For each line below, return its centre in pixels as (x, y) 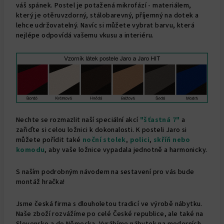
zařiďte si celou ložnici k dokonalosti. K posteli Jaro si (101, 130)
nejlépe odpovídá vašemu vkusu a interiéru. (85, 35)
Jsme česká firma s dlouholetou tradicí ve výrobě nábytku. (109, 204)
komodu (30, 150)
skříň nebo (172, 140)
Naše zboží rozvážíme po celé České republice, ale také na (110, 214)
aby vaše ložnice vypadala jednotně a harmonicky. (128, 150)
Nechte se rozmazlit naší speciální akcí (78, 120)
